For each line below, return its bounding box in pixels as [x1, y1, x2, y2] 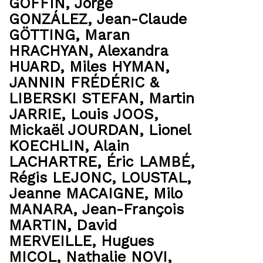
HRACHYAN [9, 42, 89, 59]
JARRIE [9, 106, 61, 123]
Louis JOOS [70, 106, 154, 123]
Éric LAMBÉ [106, 153, 190, 170]
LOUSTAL [121, 169, 187, 186]
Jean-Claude [96, 11, 187, 28]
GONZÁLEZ [9, 11, 87, 28]
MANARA [9, 201, 73, 218]
